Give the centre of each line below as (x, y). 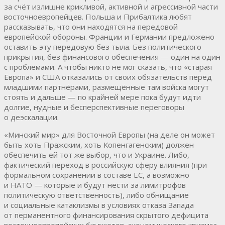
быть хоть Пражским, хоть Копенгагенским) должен (99, 144)
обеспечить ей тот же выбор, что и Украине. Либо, (97, 154)
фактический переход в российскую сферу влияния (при (105, 164)
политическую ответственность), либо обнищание (96, 195)
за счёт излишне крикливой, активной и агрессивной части (111, 6)
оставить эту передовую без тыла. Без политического (103, 46)
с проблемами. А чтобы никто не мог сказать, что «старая (108, 67)
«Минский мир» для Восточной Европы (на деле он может (109, 134)
